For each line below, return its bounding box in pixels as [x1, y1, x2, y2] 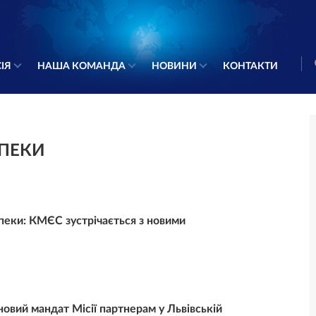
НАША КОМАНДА [37, 61, 126, 71]
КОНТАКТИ [223, 61, 278, 71]
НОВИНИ [152, 61, 197, 71]
